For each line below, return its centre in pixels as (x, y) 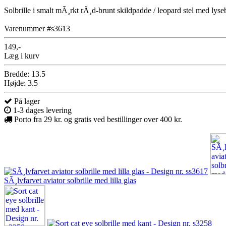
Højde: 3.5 (21, 83)
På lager (26, 101)
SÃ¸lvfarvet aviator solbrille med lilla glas (70, 180)
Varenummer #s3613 (37, 28)
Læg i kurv (22, 55)
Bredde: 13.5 (25, 74)
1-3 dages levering (41, 110)
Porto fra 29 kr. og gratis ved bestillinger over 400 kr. (97, 119)
